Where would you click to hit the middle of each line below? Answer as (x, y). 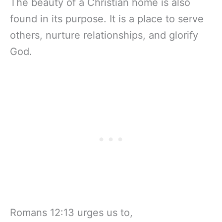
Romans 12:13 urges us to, (71, 213)
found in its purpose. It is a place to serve (107, 19)
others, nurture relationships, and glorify (104, 35)
